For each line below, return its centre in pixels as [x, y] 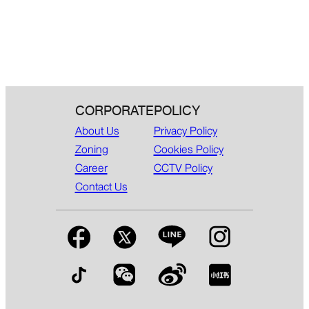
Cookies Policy [188, 149]
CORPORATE [114, 110]
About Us [97, 130]
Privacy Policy [185, 130]
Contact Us [101, 186]
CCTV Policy [183, 168]
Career [91, 168]
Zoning [91, 149]
